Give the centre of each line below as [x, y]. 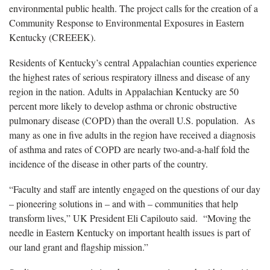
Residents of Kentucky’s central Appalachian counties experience [133, 62]
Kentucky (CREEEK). [52, 37]
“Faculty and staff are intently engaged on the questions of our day [135, 189]
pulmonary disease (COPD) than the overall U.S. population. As [132, 120]
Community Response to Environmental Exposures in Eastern [127, 22]
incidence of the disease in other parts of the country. [108, 163]
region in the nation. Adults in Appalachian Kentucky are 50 [124, 91]
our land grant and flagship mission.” [79, 246]
